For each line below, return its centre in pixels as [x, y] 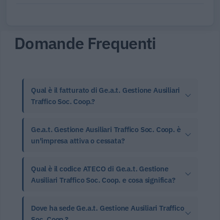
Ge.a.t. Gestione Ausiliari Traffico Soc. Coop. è [106, 130]
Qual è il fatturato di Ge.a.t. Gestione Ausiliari [106, 90]
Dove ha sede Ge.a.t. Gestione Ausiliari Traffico [108, 208]
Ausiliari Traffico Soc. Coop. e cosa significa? [103, 180]
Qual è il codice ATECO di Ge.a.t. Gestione [100, 169]
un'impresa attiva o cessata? [78, 141]
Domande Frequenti [85, 43]
